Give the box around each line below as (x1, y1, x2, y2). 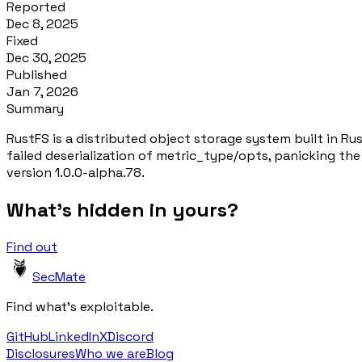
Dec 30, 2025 (6, 48, 86, 66)
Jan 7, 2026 (6, 82, 78, 100)
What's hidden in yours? (6, 196, 238, 222)
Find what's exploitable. (6, 297, 154, 315)
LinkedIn (48, 327, 99, 345)
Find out (6, 238, 57, 255)
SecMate (32, 267, 86, 285)
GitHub (6, 327, 48, 345)
